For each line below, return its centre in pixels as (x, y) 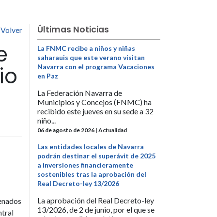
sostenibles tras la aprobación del (92, 174)
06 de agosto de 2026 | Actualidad (82, 130)
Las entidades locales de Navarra (91, 147)
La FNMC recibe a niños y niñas (86, 48)
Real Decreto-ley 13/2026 (78, 184)
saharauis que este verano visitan (91, 57)
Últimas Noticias (73, 30)
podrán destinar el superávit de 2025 (96, 156)
